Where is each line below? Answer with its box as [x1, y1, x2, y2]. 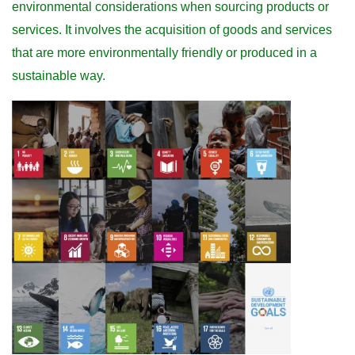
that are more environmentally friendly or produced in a [12, 45, 317, 59]
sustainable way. [12, 68, 105, 82]
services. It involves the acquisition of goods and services [12, 22, 332, 36]
